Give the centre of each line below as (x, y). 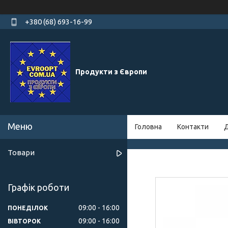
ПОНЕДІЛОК (28, 208)
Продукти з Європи (111, 72)
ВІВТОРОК (24, 221)
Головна (148, 127)
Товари (21, 153)
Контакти (193, 127)
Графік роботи (38, 188)
